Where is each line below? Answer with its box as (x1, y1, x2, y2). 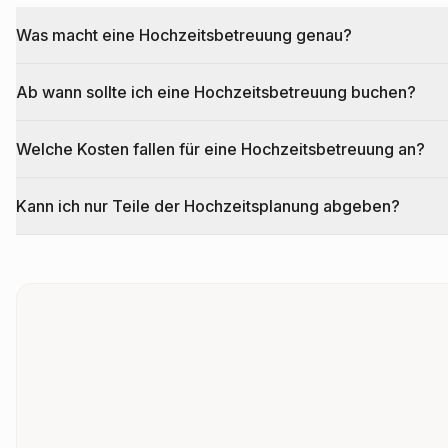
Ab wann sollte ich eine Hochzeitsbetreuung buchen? (16, 82, 416, 103)
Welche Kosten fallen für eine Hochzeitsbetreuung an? (16, 139, 425, 160)
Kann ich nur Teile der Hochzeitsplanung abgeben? (16, 196, 400, 217)
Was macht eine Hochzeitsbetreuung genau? (16, 25, 352, 46)
